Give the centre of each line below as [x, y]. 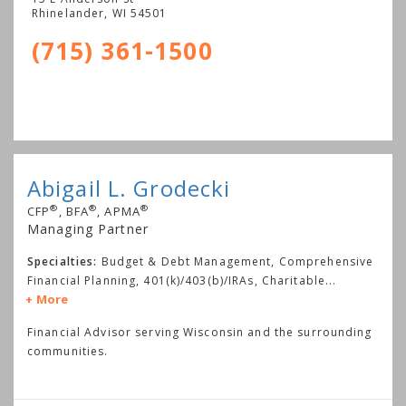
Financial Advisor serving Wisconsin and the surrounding [200, 333]
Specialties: [63, 262]
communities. [68, 352]
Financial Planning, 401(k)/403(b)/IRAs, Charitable [176, 281]
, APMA [119, 212]
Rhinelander [68, 14]
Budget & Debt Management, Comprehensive [237, 262]
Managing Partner [88, 229]
